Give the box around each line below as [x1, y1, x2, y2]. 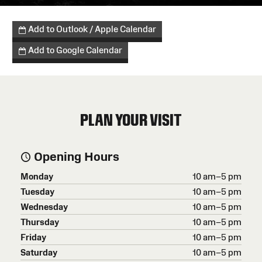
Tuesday [20, 186, 54, 196]
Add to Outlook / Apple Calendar [26, 24, 156, 35]
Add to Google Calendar [26, 45, 122, 56]
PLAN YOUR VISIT [80, 109, 182, 130]
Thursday [20, 216, 59, 227]
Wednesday [20, 201, 68, 212]
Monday [20, 171, 53, 181]
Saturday [20, 247, 57, 257]
